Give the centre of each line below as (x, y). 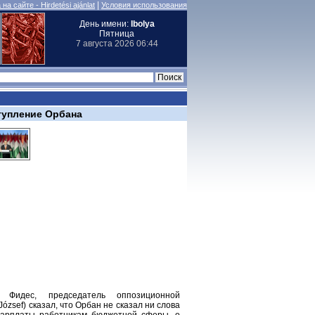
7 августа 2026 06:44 (117, 44)
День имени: (105, 24)
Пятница (117, 34)
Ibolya (142, 24)
